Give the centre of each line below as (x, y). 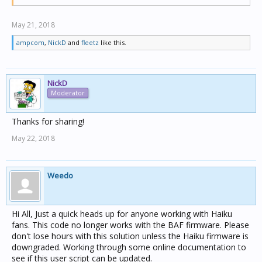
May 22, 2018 (33, 138)
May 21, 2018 (33, 25)
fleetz (90, 42)
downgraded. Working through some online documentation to (129, 247)
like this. (113, 42)
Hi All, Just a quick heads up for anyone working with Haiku (122, 214)
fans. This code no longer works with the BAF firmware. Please (130, 225)
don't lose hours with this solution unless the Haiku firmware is (130, 236)
